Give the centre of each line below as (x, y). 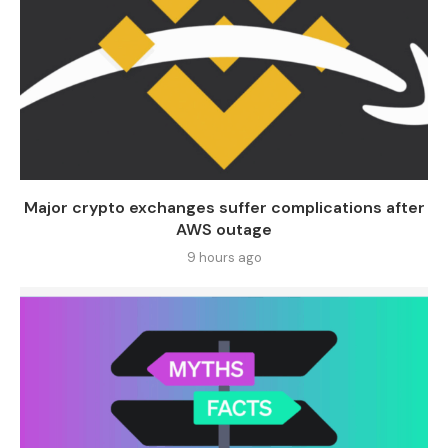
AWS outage (224, 229)
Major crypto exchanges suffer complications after (224, 207)
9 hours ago (224, 257)
